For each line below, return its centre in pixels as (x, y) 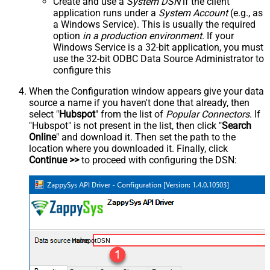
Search (237, 125)
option (68, 36)
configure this (82, 70)
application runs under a (106, 13)
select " (44, 114)
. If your (218, 36)
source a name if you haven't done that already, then (139, 102)
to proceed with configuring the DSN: (158, 160)
